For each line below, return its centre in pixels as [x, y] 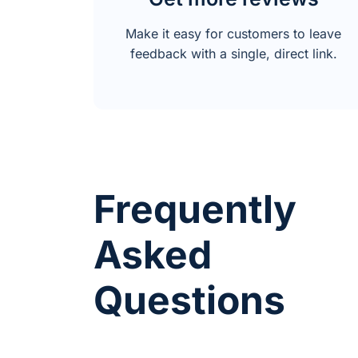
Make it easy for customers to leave [233, 33]
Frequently [195, 209]
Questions [189, 300]
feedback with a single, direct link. [233, 53]
